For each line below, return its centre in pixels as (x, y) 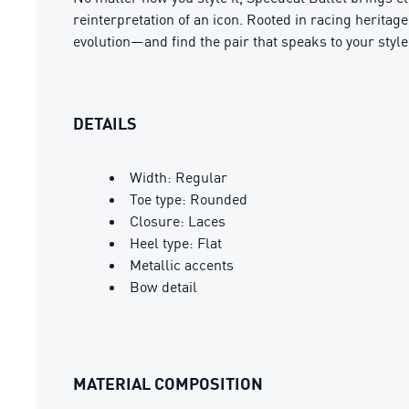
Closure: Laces (178, 221)
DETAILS (105, 123)
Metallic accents (182, 265)
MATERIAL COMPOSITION (168, 383)
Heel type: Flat (176, 243)
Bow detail (163, 287)
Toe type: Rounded (189, 199)
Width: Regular (178, 177)
